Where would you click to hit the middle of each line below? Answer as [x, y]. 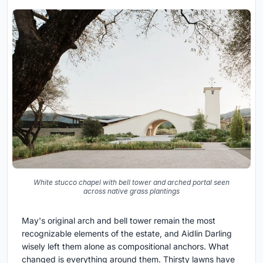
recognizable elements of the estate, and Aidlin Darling [127, 233]
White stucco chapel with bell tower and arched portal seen [131, 182]
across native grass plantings [131, 191]
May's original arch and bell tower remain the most [119, 220]
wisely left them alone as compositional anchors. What [125, 246]
